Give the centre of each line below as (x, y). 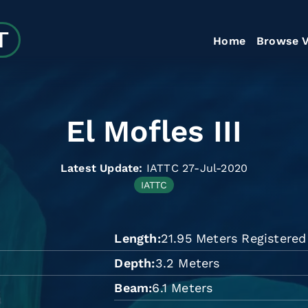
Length (136, 238)
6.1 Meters (183, 287)
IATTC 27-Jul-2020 (197, 168)
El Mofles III (154, 131)
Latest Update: (101, 168)
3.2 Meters (187, 263)
